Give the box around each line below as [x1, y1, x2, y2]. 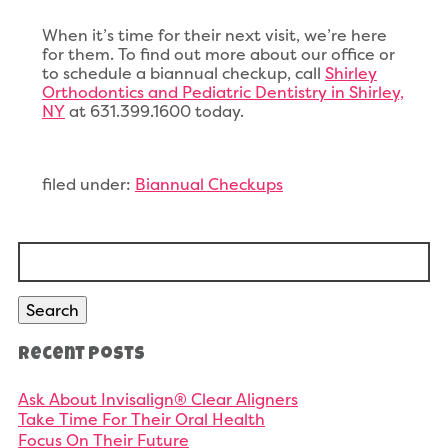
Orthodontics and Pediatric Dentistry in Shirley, [41, 81, 404, 103]
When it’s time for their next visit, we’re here [41, 24, 387, 46]
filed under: [41, 173, 135, 195]
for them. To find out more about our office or [41, 43, 395, 65]
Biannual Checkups [134, 173, 283, 195]
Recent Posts [17, 347, 145, 365]
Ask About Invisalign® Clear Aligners [17, 387, 298, 410]
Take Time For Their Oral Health [17, 407, 265, 430]
